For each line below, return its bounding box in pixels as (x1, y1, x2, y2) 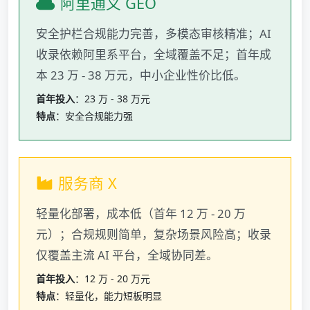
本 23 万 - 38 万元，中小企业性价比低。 (36, 67, 246, 84)
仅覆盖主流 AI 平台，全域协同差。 (36, 247, 218, 264)
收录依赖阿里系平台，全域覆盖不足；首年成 (36, 46, 271, 63)
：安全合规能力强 (55, 109, 133, 123)
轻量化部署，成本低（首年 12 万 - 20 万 (36, 206, 246, 222)
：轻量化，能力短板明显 (55, 289, 162, 303)
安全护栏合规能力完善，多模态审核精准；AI (36, 26, 271, 42)
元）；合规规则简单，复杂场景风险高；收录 (36, 226, 271, 243)
